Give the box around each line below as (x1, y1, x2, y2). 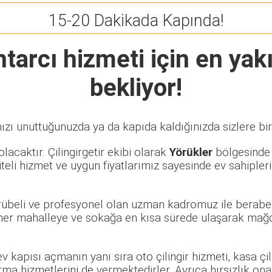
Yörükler (169, 146, 212, 160)
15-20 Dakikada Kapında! (49, 11, 223, 31)
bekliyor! (90, 73, 182, 103)
